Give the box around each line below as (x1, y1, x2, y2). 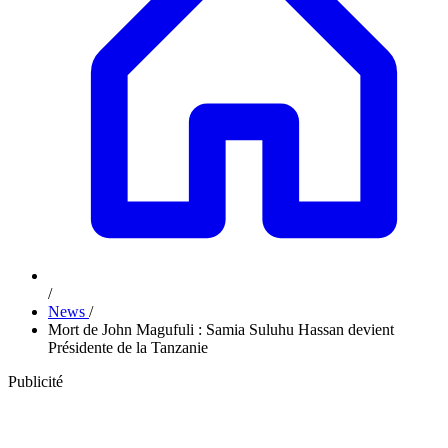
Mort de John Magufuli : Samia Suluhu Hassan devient (48, 321, 394, 338)
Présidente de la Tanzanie (48, 339, 208, 356)
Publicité (8, 373, 63, 390)
